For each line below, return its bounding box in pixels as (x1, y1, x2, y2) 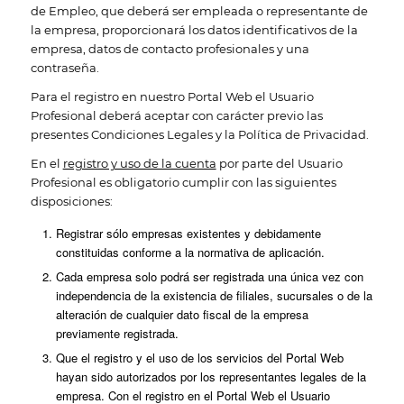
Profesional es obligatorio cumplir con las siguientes (30, 174, 336, 189)
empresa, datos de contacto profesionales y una (30, 41, 309, 56)
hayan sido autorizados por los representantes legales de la (55, 368, 366, 385)
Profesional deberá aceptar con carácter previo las (30, 107, 323, 123)
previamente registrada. (55, 325, 179, 342)
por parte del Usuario (216, 155, 343, 170)
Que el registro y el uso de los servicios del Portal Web (55, 349, 344, 366)
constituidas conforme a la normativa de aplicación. (55, 243, 325, 261)
